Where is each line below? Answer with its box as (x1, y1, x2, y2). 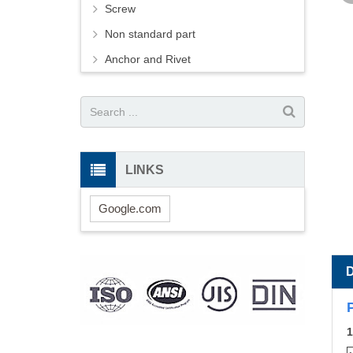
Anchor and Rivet (105, 53, 191, 66)
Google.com (98, 201, 162, 215)
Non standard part (105, 28, 195, 41)
